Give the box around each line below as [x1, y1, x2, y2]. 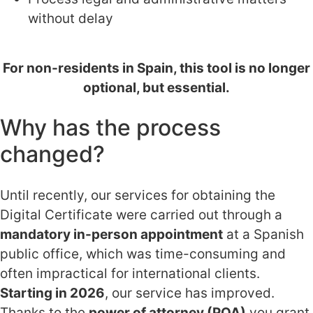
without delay [28, 10, 113, 27]
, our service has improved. [105, 284, 275, 301]
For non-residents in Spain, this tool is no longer [3, 59, 310, 76]
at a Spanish [223, 226, 304, 242]
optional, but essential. [83, 79, 230, 96]
